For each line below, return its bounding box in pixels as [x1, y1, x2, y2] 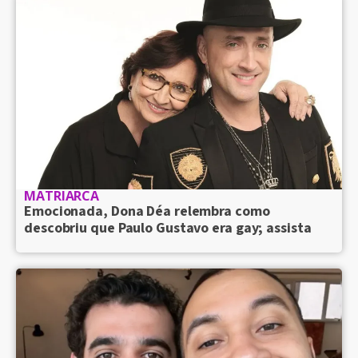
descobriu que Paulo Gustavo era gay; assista [24, 218, 312, 238]
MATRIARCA [24, 187, 100, 205]
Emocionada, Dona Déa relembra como [24, 201, 270, 221]
